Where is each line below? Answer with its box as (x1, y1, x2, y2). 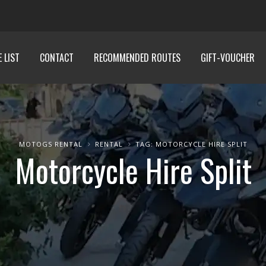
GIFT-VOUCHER (201, 50, 255, 65)
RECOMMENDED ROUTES (94, 50, 180, 65)
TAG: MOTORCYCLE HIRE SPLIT (135, 140, 248, 148)
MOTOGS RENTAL (18, 140, 83, 148)
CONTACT (40, 50, 74, 65)
